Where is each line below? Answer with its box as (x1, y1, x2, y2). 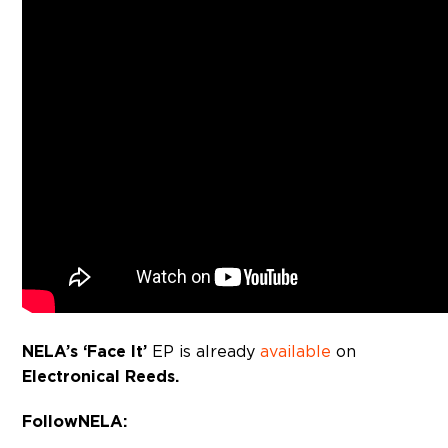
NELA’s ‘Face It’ (22, 341, 148, 362)
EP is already (147, 341, 261, 361)
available (260, 341, 332, 361)
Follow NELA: (22, 411, 128, 432)
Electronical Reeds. (22, 366, 180, 387)
